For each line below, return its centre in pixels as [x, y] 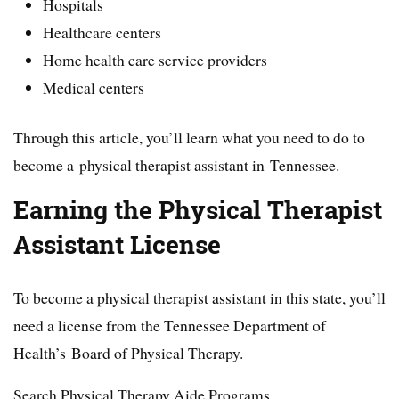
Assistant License [117, 244]
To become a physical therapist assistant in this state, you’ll [199, 297]
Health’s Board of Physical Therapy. [128, 352]
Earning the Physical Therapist [198, 210]
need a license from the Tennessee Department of [170, 325]
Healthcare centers [102, 32]
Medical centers [94, 87]
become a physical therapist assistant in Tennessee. [176, 164]
